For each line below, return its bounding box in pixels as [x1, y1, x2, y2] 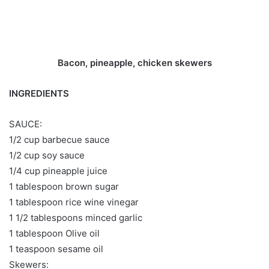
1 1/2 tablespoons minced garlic [9, 212, 142, 224]
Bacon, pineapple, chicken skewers [57, 57, 212, 69]
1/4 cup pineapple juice [9, 165, 107, 177]
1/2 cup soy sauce [9, 150, 85, 162]
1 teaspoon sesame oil [9, 243, 103, 255]
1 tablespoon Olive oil [9, 228, 100, 240]
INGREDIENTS [9, 88, 69, 100]
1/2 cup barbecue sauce [9, 134, 110, 146]
